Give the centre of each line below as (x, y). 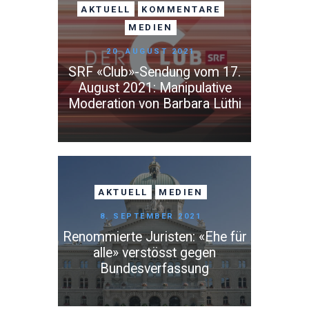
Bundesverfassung (154, 268)
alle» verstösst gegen (154, 252)
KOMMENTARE (181, 9)
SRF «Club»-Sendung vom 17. (154, 72)
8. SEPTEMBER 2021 (151, 216)
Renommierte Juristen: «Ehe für (154, 237)
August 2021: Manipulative (154, 88)
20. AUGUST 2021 (151, 52)
